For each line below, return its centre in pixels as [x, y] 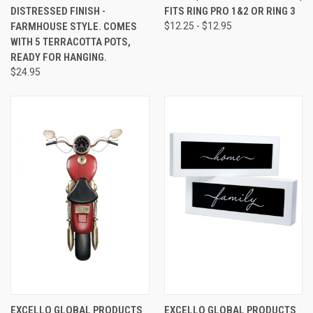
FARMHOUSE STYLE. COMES [74, 26]
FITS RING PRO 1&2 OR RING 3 [230, 11]
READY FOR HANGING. [59, 57]
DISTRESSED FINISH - [58, 11]
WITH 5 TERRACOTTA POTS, [71, 42]
